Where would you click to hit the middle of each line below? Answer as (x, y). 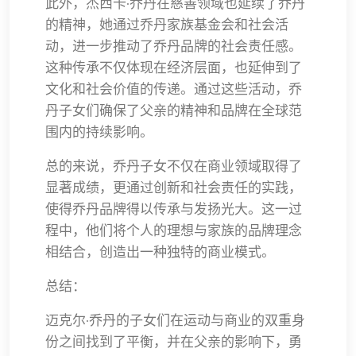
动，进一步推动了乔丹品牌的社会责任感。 (174, 46)
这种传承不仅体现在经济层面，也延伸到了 (174, 67)
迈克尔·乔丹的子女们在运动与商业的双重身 (175, 320)
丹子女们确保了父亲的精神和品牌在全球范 (174, 110)
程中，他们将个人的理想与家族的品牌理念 (174, 230)
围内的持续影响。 (99, 132)
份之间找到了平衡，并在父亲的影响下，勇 (174, 341)
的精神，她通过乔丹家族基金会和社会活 (167, 24)
